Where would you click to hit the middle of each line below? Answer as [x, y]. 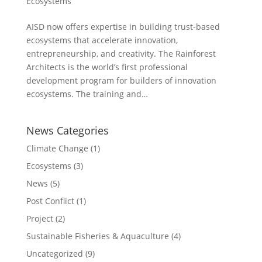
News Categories [67, 130]
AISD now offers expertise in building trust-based [123, 26]
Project [39, 218]
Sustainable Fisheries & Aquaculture [97, 236]
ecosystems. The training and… [87, 94]
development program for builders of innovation [121, 80]
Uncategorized [54, 253]
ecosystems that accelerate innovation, [102, 40]
